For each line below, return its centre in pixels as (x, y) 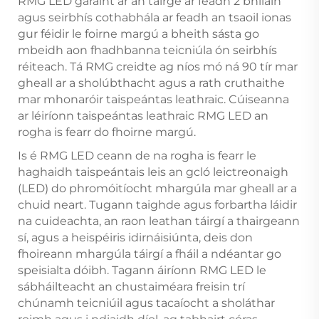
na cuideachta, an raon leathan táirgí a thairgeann (159, 221)
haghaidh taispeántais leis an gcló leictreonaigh (153, 172)
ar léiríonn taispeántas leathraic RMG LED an (143, 115)
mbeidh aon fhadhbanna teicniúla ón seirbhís (147, 50)
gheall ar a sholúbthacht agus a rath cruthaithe (151, 83)
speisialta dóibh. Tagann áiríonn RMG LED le (142, 270)
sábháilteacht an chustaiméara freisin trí (131, 286)
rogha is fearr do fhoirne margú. (107, 132)
